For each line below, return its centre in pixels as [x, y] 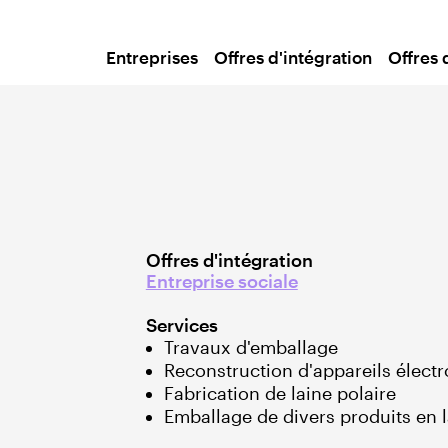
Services [181, 324]
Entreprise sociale [221, 280]
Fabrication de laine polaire [279, 392]
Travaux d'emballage [250, 346]
